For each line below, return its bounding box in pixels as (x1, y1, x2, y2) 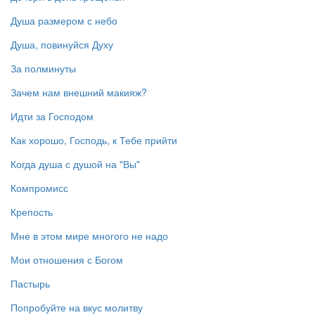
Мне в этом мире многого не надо (11, 229, 168, 243)
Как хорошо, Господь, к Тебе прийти (11, 133, 177, 148)
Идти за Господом (11, 109, 94, 124)
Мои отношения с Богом (11, 252, 123, 267)
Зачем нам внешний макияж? (11, 85, 147, 100)
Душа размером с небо (11, 13, 117, 28)
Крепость (11, 205, 53, 219)
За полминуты (11, 61, 76, 76)
